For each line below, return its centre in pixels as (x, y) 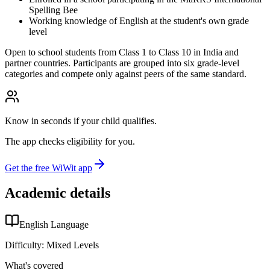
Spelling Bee (53, 10)
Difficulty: (24, 245)
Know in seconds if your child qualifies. (81, 121)
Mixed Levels (73, 245)
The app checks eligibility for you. (70, 141)
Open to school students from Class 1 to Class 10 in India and (122, 52)
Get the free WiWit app (49, 168)
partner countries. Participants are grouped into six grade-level (122, 63)
